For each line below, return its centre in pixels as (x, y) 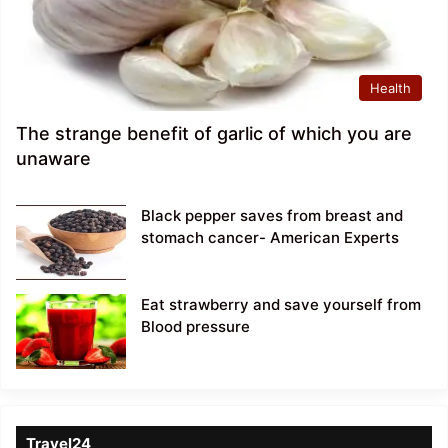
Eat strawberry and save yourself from (281, 305)
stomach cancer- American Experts (270, 238)
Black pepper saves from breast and (272, 216)
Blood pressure (195, 327)
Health (390, 88)
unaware (53, 159)
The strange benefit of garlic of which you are (214, 134)
